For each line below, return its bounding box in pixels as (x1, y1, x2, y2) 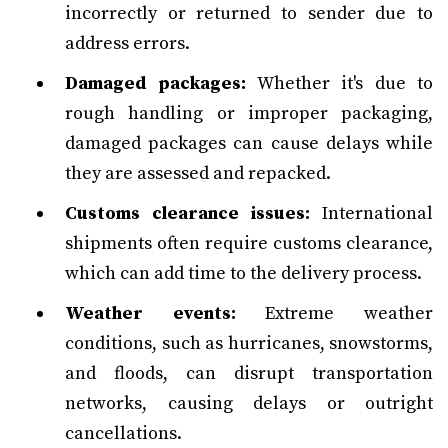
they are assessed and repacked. (65, 162, 331, 185)
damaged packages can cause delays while (65, 132, 433, 155)
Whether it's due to (246, 72, 434, 95)
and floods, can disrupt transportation (65, 362, 433, 385)
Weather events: (65, 302, 236, 325)
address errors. (65, 32, 190, 55)
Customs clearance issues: (65, 202, 310, 225)
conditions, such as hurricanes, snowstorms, (65, 332, 433, 355)
